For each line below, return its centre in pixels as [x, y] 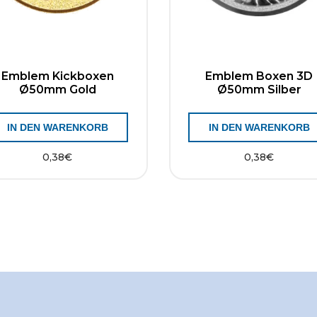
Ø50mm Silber [259, 90]
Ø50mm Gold [57, 90]
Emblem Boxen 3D [259, 76]
